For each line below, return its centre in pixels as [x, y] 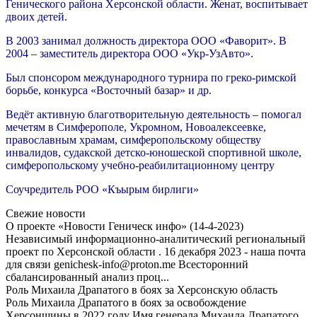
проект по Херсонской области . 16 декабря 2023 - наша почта [156, 251]
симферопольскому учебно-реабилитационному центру [140, 165]
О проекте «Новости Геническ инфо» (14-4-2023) [125, 226]
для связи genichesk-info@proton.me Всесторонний [127, 264]
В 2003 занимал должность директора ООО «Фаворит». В [146, 40]
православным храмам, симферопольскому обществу [133, 139]
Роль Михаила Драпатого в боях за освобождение [126, 302]
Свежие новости [46, 213]
